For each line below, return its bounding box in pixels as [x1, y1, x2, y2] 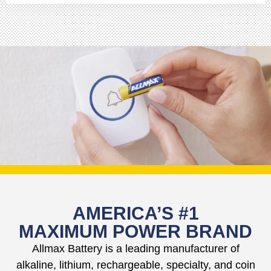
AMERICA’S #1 [72, 203, 199, 224]
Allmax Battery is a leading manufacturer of [31, 243, 240, 255]
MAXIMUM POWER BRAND [19, 221, 252, 242]
